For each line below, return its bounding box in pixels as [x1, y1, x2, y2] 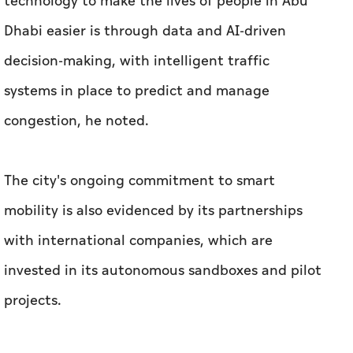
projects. [4, 290, 61, 312]
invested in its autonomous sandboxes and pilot [4, 260, 321, 282]
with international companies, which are [4, 230, 273, 252]
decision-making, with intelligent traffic [4, 50, 269, 72]
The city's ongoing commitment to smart [4, 170, 275, 192]
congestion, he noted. [4, 110, 149, 132]
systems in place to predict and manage [4, 80, 269, 102]
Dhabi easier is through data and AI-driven [4, 20, 286, 43]
